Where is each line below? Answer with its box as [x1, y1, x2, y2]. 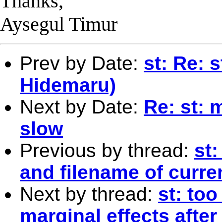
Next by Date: [20, 96, 144, 117]
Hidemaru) [20, 74, 116, 96]
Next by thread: [20, 183, 158, 205]
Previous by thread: [20, 139, 194, 161]
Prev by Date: [20, 52, 144, 74]
